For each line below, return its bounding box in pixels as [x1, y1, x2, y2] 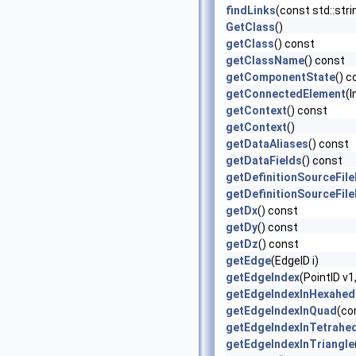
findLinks [226, 4, 276, 17]
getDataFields [226, 154, 302, 167]
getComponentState [226, 71, 335, 83]
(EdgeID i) [271, 254, 319, 267]
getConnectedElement [226, 87, 346, 100]
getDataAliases [226, 137, 308, 150]
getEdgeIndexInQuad [226, 304, 337, 317]
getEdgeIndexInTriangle [226, 338, 354, 350]
